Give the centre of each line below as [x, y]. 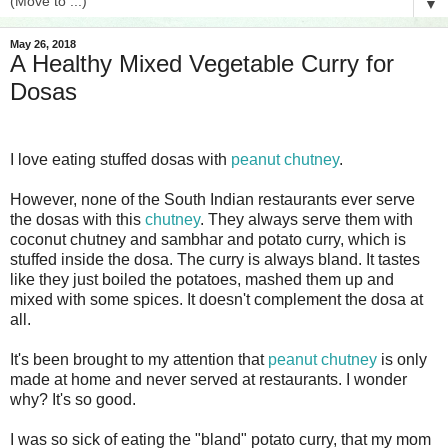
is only [402, 359]
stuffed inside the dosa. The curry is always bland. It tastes [215, 259]
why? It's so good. [75, 399]
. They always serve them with [306, 219]
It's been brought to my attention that [139, 359]
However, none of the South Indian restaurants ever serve [212, 199]
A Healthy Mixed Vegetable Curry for [202, 63]
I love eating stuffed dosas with [120, 159]
